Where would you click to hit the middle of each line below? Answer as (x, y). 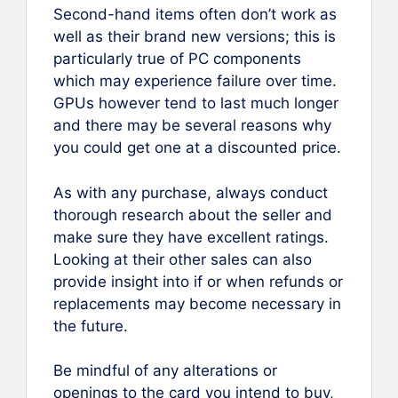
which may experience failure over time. (195, 81)
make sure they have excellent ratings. (191, 237)
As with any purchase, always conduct (191, 192)
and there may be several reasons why (192, 126)
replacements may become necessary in (197, 303)
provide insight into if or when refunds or (198, 281)
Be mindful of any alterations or (165, 371)
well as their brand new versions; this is (195, 37)
